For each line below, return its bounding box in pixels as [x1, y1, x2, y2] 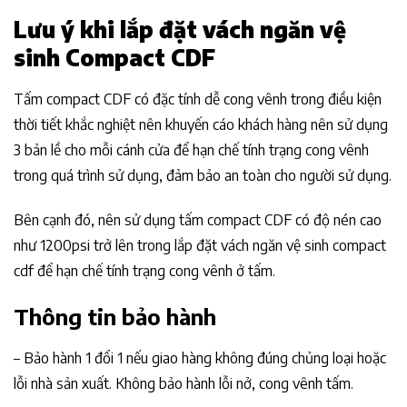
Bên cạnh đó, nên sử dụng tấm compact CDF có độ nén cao [14, 210, 382, 229]
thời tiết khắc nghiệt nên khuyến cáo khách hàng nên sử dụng [14, 115, 388, 134]
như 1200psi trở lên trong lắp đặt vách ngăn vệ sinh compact [14, 235, 386, 254]
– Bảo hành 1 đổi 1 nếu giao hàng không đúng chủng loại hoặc [14, 348, 386, 367]
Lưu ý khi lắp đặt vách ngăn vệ [14, 15, 346, 44]
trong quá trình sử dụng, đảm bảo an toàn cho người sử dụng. [14, 166, 392, 185]
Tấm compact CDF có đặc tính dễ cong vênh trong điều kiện [14, 90, 382, 109]
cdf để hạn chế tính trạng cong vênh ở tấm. [14, 261, 275, 280]
